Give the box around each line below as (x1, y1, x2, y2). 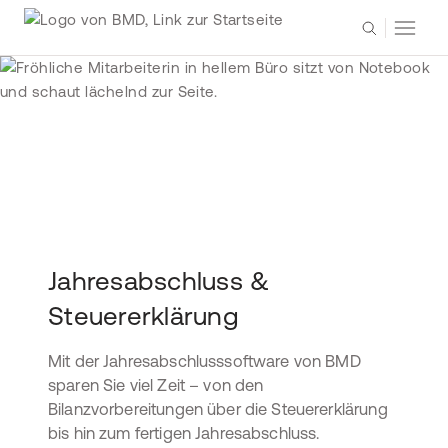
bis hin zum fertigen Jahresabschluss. (48, 424, 320, 442)
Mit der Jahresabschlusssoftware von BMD (48, 352, 361, 370)
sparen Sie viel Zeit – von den (48, 376, 264, 394)
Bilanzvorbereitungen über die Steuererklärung (48, 400, 388, 418)
